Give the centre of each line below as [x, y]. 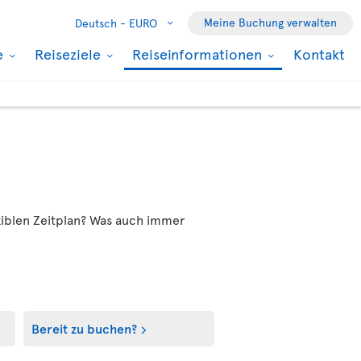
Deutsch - [100, 23]
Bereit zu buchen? [84, 328]
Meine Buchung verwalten [270, 22]
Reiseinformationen [199, 54]
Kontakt [319, 54]
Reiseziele [70, 54]
